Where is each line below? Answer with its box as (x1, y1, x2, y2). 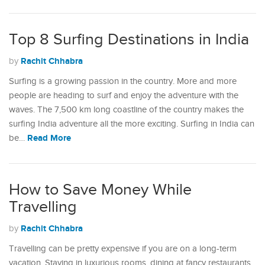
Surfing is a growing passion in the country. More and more (9, 76, 237, 86)
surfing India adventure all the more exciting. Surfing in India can (9, 119, 254, 129)
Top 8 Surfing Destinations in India (9, 30, 249, 49)
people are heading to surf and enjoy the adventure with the (9, 91, 238, 101)
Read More (27, 132, 71, 144)
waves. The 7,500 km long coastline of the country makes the (9, 105, 244, 115)
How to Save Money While (9, 180, 192, 199)
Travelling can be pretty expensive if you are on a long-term (9, 244, 237, 254)
